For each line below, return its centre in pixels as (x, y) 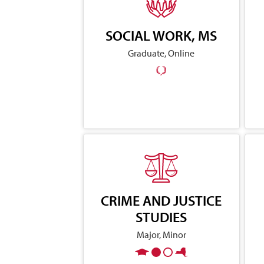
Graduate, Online (161, 53)
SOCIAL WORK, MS (161, 35)
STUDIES (161, 217)
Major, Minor (161, 234)
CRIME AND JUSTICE (161, 200)
